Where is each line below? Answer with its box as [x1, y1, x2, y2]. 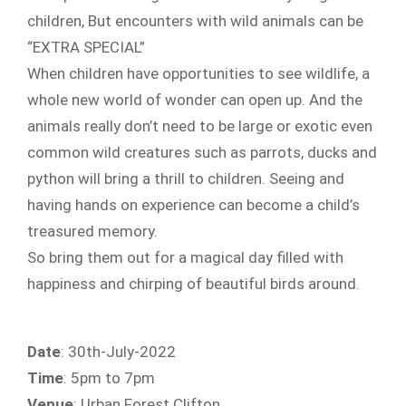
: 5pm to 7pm [63, 369, 155, 387]
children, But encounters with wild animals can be [27, 12, 363, 30]
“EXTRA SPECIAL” [27, 38, 145, 56]
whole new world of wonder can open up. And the [27, 91, 362, 109]
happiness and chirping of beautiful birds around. [27, 275, 360, 293]
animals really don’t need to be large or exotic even [27, 117, 372, 135]
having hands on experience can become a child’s [27, 196, 360, 214]
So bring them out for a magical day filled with [27, 248, 343, 266]
